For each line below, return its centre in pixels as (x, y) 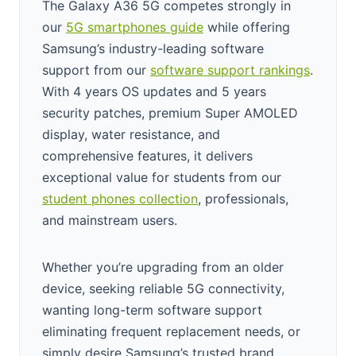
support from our (96, 70)
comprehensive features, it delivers (147, 155)
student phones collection (120, 198)
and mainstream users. (110, 220)
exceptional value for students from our (162, 177)
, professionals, (243, 198)
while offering (247, 27)
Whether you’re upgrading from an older (163, 267)
